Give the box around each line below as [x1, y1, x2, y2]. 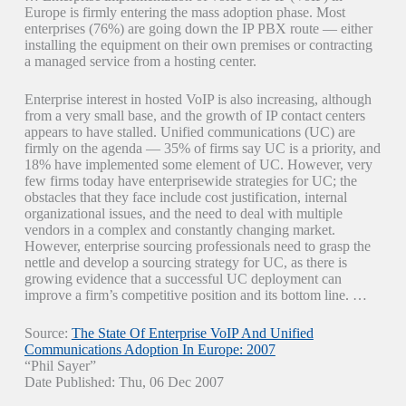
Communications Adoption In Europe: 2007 [24, 342, 275, 357]
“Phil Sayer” [24, 358, 96, 373]
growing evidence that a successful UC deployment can [24, 271, 342, 286]
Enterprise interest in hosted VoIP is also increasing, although [24, 92, 372, 107]
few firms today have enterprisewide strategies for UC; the [24, 173, 357, 188]
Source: [24, 325, 72, 341]
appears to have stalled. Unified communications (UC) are [24, 124, 355, 140]
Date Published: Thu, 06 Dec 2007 [24, 374, 224, 390]
